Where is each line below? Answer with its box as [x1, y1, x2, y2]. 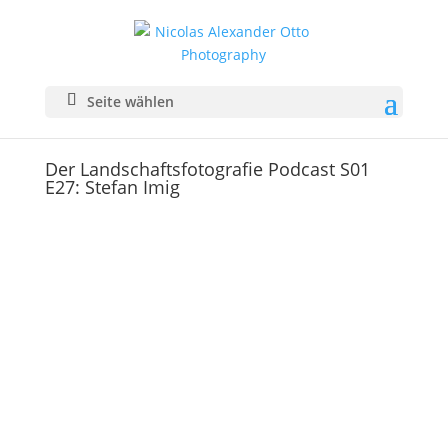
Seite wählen [86, 92, 174, 111]
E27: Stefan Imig [44, 175, 180, 199]
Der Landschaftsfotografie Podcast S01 [44, 157, 370, 181]
